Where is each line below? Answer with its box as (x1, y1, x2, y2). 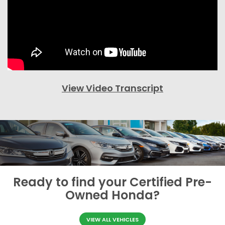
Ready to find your (13, 173, 130, 190)
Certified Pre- (130, 173, 212, 190)
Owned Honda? (65, 186, 160, 203)
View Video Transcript (62, 81, 163, 94)
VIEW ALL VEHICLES (86, 215, 139, 223)
